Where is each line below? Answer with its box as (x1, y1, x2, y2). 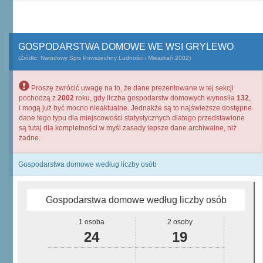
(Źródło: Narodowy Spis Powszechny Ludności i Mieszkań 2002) (18, 55, 191, 61)
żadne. (19, 134, 41, 142)
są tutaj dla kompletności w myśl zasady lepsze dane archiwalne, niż (19, 124, 237, 132)
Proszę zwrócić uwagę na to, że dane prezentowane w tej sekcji (29, 84, 234, 92)
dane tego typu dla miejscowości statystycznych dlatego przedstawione (19, 114, 245, 122)
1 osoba (79, 218, 104, 226)
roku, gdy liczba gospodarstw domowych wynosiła (74, 94, 237, 102)
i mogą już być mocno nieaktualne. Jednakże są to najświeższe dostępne (19, 104, 252, 112)
